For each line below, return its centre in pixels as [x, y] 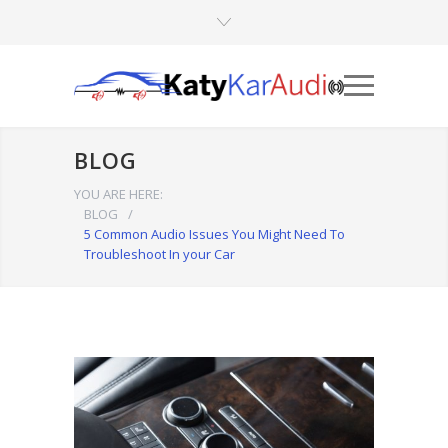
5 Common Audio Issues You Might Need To [214, 234]
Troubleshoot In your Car [159, 254]
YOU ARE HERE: [118, 194]
